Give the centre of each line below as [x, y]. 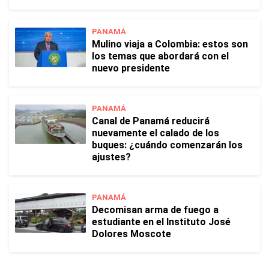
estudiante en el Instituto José [161, 222]
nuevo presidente [131, 68]
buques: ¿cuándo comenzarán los [167, 145]
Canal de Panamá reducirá [151, 121]
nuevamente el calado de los [156, 133]
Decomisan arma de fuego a [155, 210]
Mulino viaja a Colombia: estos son [170, 44]
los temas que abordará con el [160, 56]
